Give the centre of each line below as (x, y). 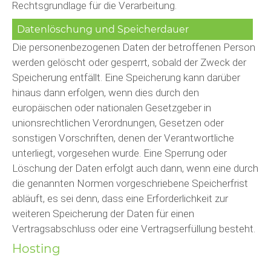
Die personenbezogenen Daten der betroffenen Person (134, 47)
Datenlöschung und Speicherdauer (103, 29)
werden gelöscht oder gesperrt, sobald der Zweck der (129, 62)
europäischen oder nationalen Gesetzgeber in (112, 107)
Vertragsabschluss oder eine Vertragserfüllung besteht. (134, 228)
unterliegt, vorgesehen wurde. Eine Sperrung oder (119, 153)
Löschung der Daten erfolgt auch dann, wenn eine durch (135, 168)
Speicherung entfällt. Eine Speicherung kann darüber (126, 77)
